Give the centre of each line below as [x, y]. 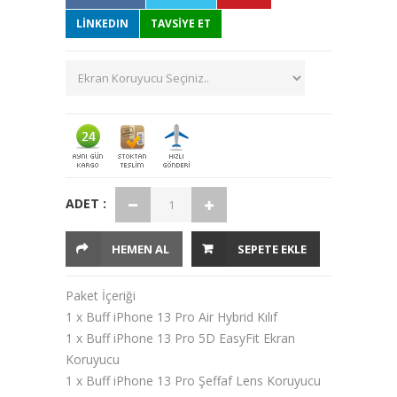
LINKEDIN [102, 23]
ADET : [86, 203]
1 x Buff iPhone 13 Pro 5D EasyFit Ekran [180, 338]
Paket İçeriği [101, 296]
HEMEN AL [140, 249]
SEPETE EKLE [272, 249]
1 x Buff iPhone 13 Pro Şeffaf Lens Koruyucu [193, 381]
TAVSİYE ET [181, 23]
